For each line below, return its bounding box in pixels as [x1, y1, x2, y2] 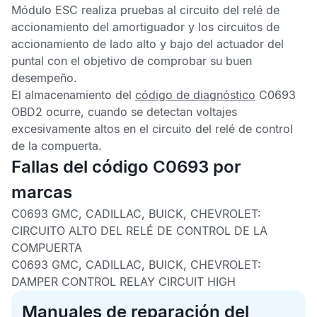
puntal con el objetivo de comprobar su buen [11, 54, 252, 68]
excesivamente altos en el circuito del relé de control [11, 122, 293, 136]
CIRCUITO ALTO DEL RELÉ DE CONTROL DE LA [11, 224, 267, 238]
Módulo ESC [11, 3, 81, 17]
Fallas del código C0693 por [11, 156, 241, 177]
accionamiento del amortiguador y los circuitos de [11, 20, 279, 34]
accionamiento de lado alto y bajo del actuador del [11, 37, 284, 51]
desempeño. [11, 71, 77, 85]
